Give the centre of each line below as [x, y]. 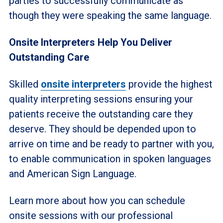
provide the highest [169, 84]
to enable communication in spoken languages [110, 159]
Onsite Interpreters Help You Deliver [90, 42]
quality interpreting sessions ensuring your [101, 99]
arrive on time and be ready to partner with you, [111, 144]
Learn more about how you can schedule [97, 201]
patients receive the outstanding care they [101, 114]
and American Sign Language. [72, 174]
